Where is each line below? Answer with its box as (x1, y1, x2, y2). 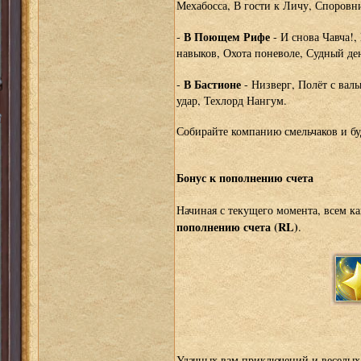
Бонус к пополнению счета (176, 169, 313, 187)
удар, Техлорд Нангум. (176, 93, 294, 109)
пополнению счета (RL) (176, 218, 298, 236)
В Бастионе (183, 76, 241, 93)
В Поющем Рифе (183, 28, 270, 46)
